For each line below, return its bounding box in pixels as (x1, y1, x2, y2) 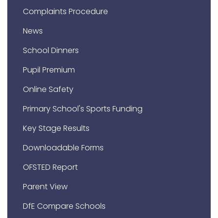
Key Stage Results (23, 123, 90, 134)
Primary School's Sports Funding (23, 103, 143, 115)
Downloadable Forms (23, 142, 104, 154)
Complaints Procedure (23, 6, 108, 18)
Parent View (23, 181, 68, 193)
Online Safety (23, 84, 73, 95)
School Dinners (23, 45, 79, 56)
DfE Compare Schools (23, 200, 106, 212)
